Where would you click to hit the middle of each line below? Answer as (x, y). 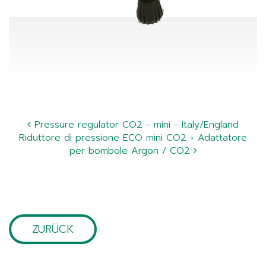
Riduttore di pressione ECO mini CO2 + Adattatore (133, 138)
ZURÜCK (53, 229)
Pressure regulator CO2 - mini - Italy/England (135, 125)
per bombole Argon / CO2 (131, 151)
